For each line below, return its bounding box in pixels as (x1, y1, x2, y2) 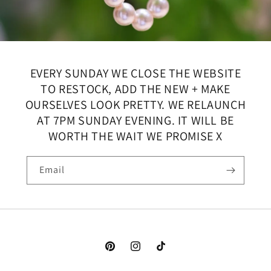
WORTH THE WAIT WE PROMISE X (48, 128, 223, 144)
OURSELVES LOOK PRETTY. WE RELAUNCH (25, 97, 246, 113)
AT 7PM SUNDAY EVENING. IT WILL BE (37, 113, 234, 128)
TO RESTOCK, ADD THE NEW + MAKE (41, 81, 230, 97)
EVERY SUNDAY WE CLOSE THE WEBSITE (30, 65, 241, 81)
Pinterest (103, 247, 140, 258)
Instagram (129, 247, 170, 258)
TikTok (154, 247, 180, 258)
